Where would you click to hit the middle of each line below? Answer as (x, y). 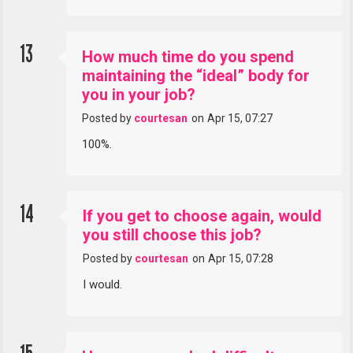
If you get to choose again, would (203, 216)
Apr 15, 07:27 (240, 118)
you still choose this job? (173, 235)
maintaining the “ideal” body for (196, 76)
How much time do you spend (188, 57)
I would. (103, 285)
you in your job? (139, 95)
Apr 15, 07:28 (240, 259)
